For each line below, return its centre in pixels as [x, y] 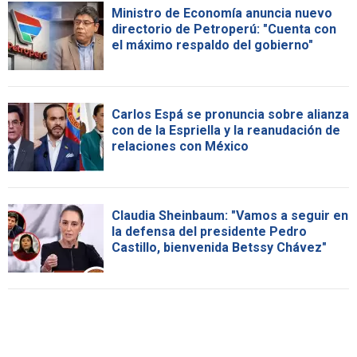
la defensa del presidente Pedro [209, 231]
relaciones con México [180, 146]
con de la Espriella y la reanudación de [226, 130]
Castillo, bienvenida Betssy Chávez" [219, 247]
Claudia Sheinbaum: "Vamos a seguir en [230, 215]
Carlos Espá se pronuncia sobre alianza [230, 114]
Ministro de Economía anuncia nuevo [222, 13]
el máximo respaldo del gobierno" [212, 45]
